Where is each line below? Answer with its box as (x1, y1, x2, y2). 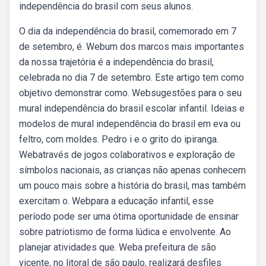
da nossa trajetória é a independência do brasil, (19, 56, 214, 68)
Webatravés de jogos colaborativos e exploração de (19, 149, 235, 160)
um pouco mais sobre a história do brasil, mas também (19, 180, 246, 191)
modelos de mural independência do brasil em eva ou (19, 118, 240, 129)
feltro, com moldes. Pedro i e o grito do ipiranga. (19, 134, 218, 145)
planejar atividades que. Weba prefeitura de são (19, 242, 216, 253)
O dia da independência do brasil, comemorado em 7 (19, 26, 236, 37)
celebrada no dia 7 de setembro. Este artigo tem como (19, 72, 244, 83)
